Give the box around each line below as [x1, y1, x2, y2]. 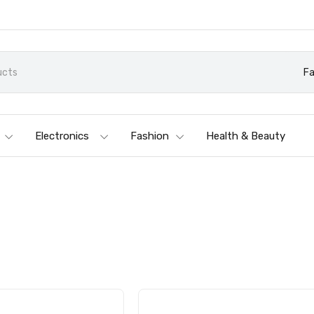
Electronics [35, 130, 90, 142]
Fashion [130, 130, 170, 142]
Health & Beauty [206, 130, 286, 142]
